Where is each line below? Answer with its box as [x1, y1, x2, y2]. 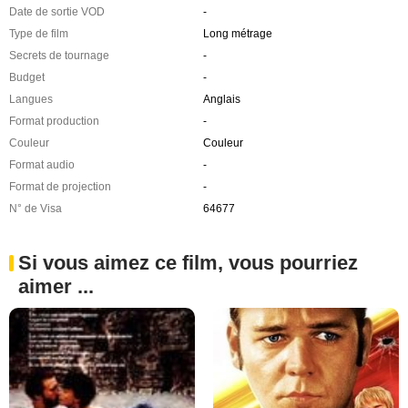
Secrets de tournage [9, 48, 109, 62]
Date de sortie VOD [9, 5, 105, 18]
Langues [9, 92, 53, 106]
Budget [9, 70, 45, 84]
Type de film [9, 26, 68, 40]
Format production [9, 114, 99, 127]
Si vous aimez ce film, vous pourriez [18, 250, 358, 274]
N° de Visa [9, 201, 62, 215]
